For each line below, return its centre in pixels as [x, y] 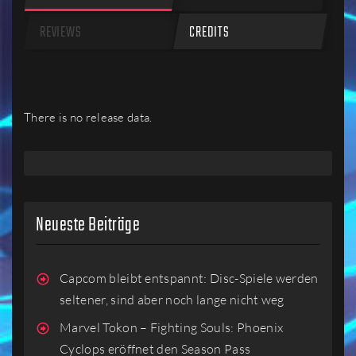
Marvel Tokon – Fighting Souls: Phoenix [172, 327]
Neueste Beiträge [88, 226]
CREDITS [209, 33]
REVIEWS [61, 33]
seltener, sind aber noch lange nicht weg [172, 299]
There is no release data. [88, 118]
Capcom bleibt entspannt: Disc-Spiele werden [189, 278]
